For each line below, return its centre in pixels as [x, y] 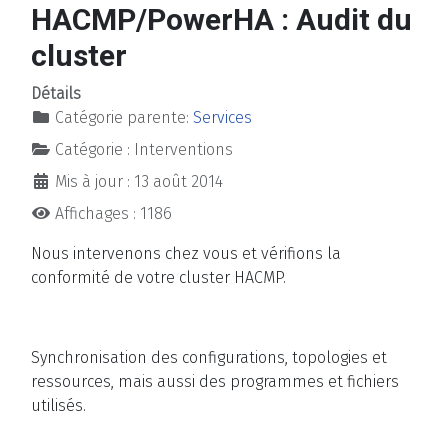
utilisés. [58, 406]
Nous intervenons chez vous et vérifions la [186, 254]
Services [222, 118]
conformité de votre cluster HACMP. [158, 278]
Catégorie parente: [122, 118]
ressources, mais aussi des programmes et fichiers [215, 382]
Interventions [183, 150]
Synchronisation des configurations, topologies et [209, 358]
